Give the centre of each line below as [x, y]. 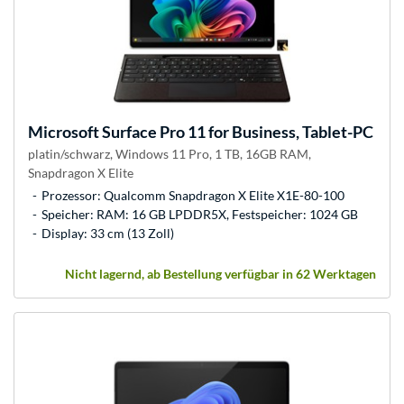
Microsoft [64, 131]
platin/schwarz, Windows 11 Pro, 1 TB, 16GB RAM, [170, 153]
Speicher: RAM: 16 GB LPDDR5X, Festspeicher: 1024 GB [200, 214]
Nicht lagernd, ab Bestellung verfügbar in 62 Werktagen [220, 273]
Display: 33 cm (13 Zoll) [108, 233]
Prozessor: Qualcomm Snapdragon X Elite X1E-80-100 [193, 195]
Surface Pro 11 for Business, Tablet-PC [236, 131]
